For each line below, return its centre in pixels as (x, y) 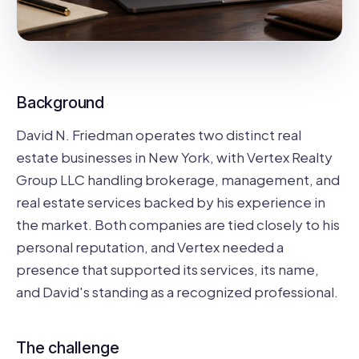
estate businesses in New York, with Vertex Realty (174, 157)
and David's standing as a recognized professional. (177, 291)
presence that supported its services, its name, (167, 269)
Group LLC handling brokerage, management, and (178, 179)
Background (60, 102)
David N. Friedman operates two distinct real (159, 134)
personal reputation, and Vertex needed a (150, 246)
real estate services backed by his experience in (171, 202)
